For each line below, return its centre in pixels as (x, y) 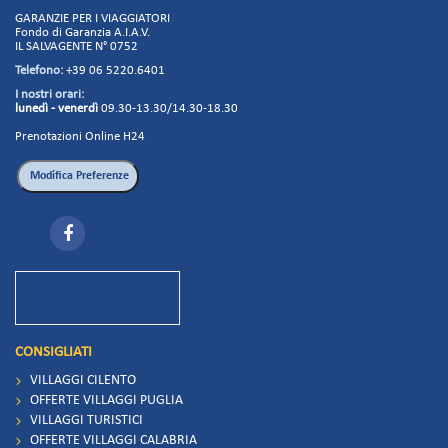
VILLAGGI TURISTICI (86, 421)
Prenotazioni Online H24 (80, 137)
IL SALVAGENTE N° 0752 (76, 47)
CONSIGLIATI (53, 353)
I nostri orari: (49, 95)
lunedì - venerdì (56, 109)
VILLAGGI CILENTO (83, 381)
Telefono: (39, 71)
